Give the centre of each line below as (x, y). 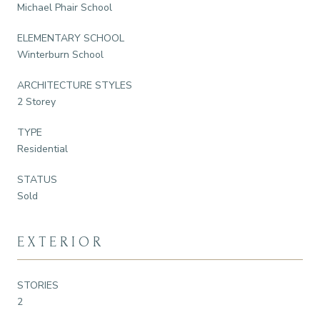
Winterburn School (60, 54)
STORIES (38, 285)
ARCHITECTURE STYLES (75, 85)
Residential (42, 149)
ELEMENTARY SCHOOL (71, 38)
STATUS (37, 179)
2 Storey (36, 101)
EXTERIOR (61, 242)
